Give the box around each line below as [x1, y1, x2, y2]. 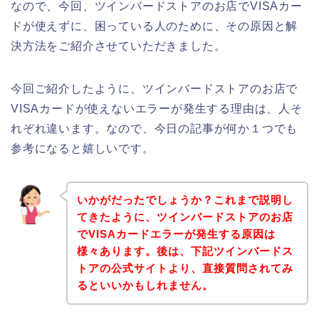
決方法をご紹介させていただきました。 [11, 39, 226, 52]
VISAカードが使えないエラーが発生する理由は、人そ [11, 102, 303, 115]
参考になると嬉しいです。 [11, 142, 155, 155]
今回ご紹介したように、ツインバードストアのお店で [11, 82, 298, 95]
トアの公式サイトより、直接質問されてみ [76, 262, 293, 275]
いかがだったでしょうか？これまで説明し [76, 194, 293, 206]
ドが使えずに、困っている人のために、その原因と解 [11, 19, 298, 32]
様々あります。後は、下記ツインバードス [76, 245, 293, 258]
